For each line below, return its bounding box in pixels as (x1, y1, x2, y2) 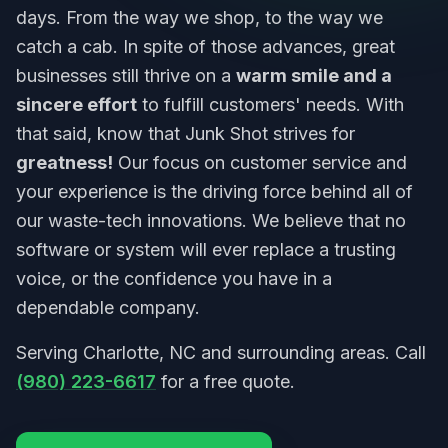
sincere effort (16, 94, 137, 115)
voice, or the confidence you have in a (16, 268, 332, 289)
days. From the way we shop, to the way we (16, 7, 383, 28)
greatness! (16, 152, 113, 173)
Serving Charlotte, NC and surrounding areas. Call (16, 342, 426, 363)
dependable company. (16, 297, 200, 318)
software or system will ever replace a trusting (16, 239, 396, 260)
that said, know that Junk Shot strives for (16, 123, 355, 144)
